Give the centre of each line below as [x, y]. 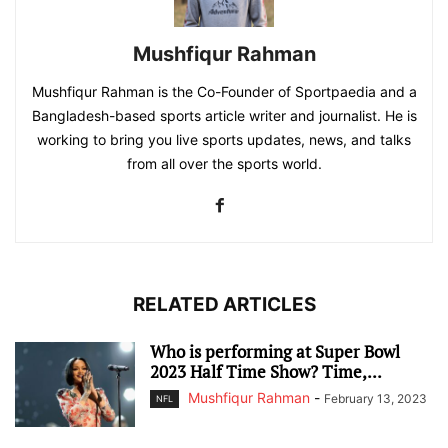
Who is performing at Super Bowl [275, 351]
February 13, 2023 [375, 398]
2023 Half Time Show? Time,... [266, 371]
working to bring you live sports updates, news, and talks [224, 139]
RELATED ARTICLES [224, 304]
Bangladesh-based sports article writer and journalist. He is [224, 115]
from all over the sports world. [224, 163]
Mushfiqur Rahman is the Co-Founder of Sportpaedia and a [224, 91]
